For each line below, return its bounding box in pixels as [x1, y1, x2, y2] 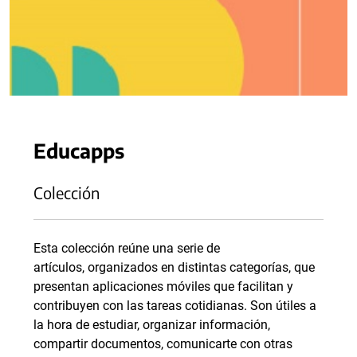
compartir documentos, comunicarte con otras [33, 336, 292, 351]
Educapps [33, 138, 124, 163]
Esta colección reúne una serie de [33, 241, 220, 256]
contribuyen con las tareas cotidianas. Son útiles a [33, 298, 316, 313]
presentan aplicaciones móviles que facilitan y [33, 279, 293, 294]
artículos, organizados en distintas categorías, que [33, 260, 315, 275]
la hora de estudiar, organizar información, [33, 317, 270, 332]
